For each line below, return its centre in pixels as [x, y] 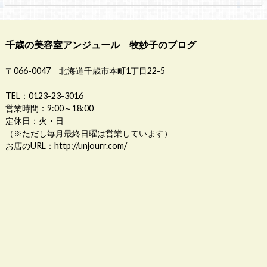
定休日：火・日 [34, 120]
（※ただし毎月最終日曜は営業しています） [89, 133]
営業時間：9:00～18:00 [49, 108]
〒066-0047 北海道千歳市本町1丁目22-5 [85, 70]
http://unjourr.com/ [90, 145]
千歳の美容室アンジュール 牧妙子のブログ [100, 44]
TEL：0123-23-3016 [44, 95]
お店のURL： [30, 145]
